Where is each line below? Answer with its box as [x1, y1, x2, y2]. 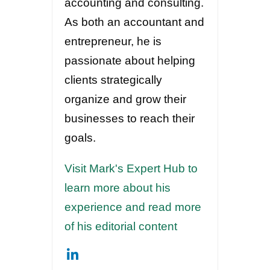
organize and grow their [64, 93, 187, 105]
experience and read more [64, 201, 202, 213]
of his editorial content [64, 220, 178, 233]
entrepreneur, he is [64, 35, 162, 48]
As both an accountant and [64, 16, 205, 28]
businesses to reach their [64, 112, 195, 125]
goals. [64, 131, 96, 144]
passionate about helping [64, 54, 196, 67]
